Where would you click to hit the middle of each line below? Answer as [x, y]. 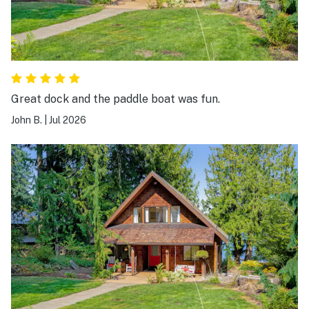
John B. [27, 120]
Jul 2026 [68, 120]
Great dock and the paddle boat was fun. [116, 99]
